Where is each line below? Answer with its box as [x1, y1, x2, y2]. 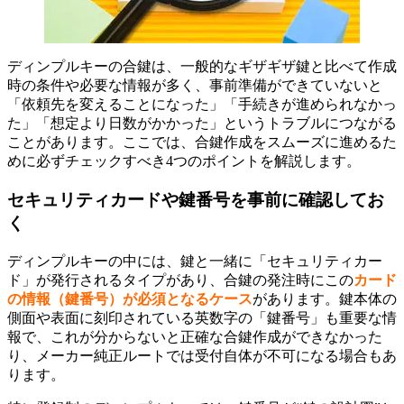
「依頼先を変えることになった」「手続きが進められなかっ [7, 96, 397, 113]
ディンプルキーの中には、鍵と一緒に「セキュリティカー [7, 252, 382, 269]
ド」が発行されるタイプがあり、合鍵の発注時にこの [7, 271, 353, 288]
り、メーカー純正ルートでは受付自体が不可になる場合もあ [7, 347, 397, 363]
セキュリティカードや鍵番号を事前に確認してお [7, 190, 384, 210]
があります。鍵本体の [252, 290, 397, 307]
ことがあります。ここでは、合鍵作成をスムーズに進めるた [7, 134, 397, 151]
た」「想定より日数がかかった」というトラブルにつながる [7, 115, 397, 132]
